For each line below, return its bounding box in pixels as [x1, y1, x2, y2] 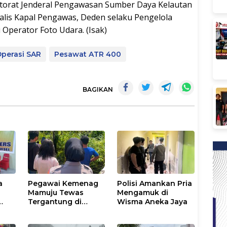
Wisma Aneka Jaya [117, 197, 188, 206]
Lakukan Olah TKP [28, 215, 98, 224]
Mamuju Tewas [28, 187, 84, 197]
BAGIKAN [83, 85, 113, 93]
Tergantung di [28, 197, 82, 206]
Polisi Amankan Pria [117, 178, 193, 188]
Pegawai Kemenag [28, 178, 99, 188]
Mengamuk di [117, 187, 169, 197]
